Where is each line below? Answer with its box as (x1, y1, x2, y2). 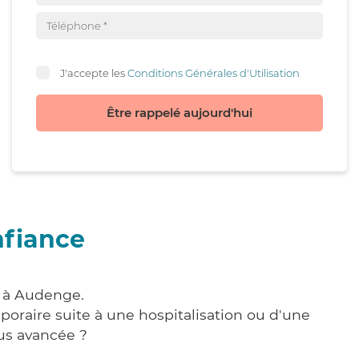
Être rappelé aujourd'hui (107, 105, 252, 120)
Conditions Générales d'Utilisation (127, 66, 300, 79)
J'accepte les (60, 66, 127, 79)
